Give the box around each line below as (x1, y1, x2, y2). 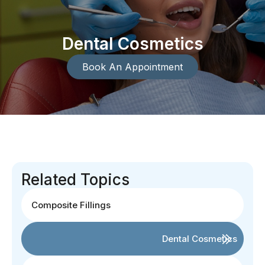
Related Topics (21, 170, 130, 189)
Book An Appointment (82, 60, 183, 73)
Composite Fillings (31, 199, 111, 211)
